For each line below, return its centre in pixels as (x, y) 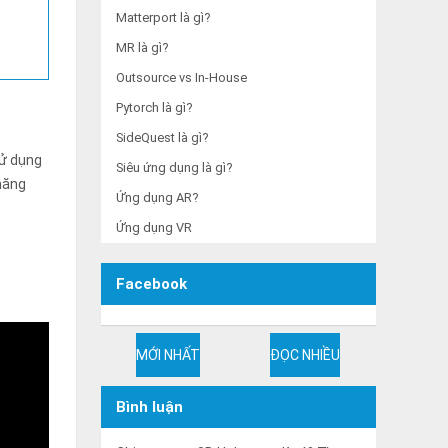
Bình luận (149, 407)
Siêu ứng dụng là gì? (174, 167)
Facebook (151, 284)
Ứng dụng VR (154, 227)
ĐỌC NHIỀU (305, 355)
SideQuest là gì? (162, 137)
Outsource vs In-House (181, 77)
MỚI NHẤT (167, 355)
